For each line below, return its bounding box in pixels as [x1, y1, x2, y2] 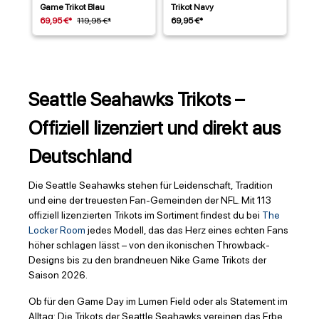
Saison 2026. [28, 269, 88, 281]
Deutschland [28, 145, 132, 169]
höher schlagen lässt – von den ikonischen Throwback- [28, 239, 270, 251]
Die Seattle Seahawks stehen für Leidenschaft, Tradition [28, 179, 273, 192]
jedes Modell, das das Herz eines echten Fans [85, 224, 288, 236]
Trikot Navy [171, 2, 214, 13]
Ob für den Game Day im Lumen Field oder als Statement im [28, 296, 288, 308]
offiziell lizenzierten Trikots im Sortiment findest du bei [28, 209, 262, 221]
